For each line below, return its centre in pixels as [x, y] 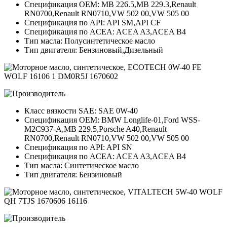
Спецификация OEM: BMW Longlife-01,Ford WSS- [112, 120]
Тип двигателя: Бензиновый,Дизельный [94, 50]
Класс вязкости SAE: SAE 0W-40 [81, 111]
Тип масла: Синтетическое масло [82, 166]
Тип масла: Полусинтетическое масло [90, 41]
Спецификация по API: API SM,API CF [92, 23]
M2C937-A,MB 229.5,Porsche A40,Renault [96, 129]
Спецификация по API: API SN [78, 147]
